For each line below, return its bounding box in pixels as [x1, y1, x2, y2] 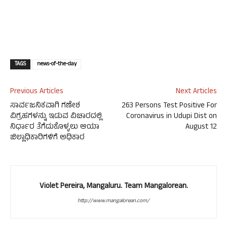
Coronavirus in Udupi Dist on [126, 110, 217, 123]
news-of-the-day [37, 60, 77, 69]
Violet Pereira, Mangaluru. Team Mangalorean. [39, 180, 188, 193]
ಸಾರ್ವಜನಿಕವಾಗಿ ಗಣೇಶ [10, 100, 80, 112]
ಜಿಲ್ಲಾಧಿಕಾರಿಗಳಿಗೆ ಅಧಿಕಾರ [10, 132, 85, 144]
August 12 [185, 121, 217, 134]
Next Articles [176, 86, 217, 98]
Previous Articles [10, 86, 63, 98]
